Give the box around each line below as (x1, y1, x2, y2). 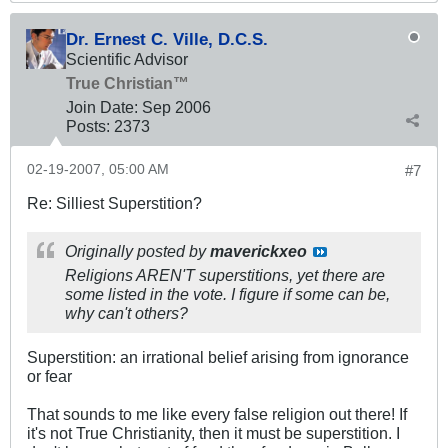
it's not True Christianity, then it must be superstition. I (27, 424, 400, 443)
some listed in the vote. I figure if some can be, (65, 285, 390, 304)
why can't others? (65, 304, 188, 323)
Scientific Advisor (66, 50, 188, 69)
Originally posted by (65, 242, 210, 261)
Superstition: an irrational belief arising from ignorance (27, 348, 409, 367)
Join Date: (66, 98, 138, 117)
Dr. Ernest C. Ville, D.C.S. (66, 29, 268, 50)
